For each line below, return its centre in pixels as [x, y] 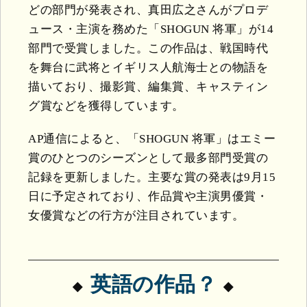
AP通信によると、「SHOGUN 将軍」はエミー [152, 138]
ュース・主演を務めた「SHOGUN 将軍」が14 [151, 29]
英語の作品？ [153, 284]
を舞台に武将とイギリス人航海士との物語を [148, 67]
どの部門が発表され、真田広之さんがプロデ [148, 10]
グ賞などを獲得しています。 [106, 106]
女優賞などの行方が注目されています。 [136, 215]
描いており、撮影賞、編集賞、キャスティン [148, 86]
